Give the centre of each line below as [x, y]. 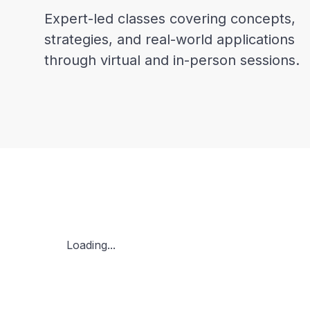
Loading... [91, 245]
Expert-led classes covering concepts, [170, 19]
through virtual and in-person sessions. [172, 60]
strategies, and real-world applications [170, 39]
